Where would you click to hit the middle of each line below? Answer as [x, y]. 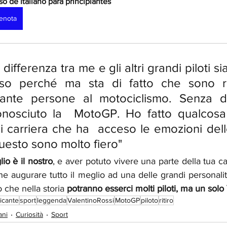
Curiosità [29, 214]
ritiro [166, 200]
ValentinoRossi [91, 200]
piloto [149, 200]
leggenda [52, 200]
